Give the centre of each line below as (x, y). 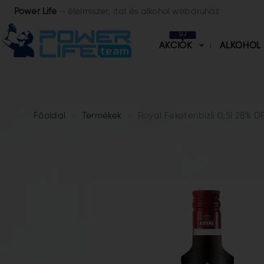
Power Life (37, 11)
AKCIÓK (177, 46)
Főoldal (50, 116)
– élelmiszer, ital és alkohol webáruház (139, 11)
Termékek (102, 116)
